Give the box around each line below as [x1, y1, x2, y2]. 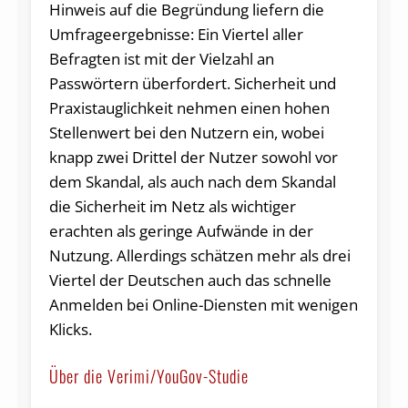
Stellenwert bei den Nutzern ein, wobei [48, 122, 324, 144]
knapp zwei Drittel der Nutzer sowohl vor [48, 147, 338, 168]
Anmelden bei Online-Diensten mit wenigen [48, 294, 358, 316]
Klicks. [48, 319, 92, 341]
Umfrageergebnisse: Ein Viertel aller [48, 24, 303, 46]
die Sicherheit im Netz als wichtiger [48, 196, 296, 218]
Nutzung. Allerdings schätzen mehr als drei [48, 245, 351, 267]
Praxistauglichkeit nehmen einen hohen [48, 97, 330, 119]
